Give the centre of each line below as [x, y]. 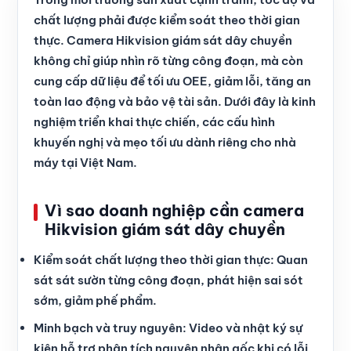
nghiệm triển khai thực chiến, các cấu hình [154, 121]
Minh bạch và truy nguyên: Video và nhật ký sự [168, 327]
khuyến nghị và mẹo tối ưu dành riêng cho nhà [165, 142]
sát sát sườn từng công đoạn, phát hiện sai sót [168, 280]
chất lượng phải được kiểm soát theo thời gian [167, 20]
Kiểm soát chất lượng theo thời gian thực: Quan [171, 259]
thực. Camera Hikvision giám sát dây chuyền [163, 40]
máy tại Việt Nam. [85, 162]
